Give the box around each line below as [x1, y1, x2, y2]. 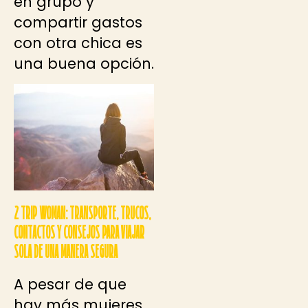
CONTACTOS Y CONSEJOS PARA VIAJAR [14, 224, 144, 243]
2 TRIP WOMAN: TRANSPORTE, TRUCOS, [14, 205, 151, 224]
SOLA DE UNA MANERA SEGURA [14, 243, 118, 263]
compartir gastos [14, 12, 142, 32]
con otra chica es [14, 32, 142, 53]
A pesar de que [14, 274, 126, 294]
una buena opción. [14, 53, 154, 74]
